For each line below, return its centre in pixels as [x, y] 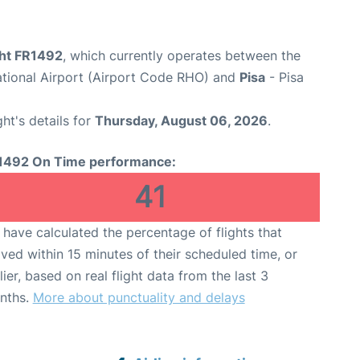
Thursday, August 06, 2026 [181, 121]
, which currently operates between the [182, 56]
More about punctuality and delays [139, 298]
